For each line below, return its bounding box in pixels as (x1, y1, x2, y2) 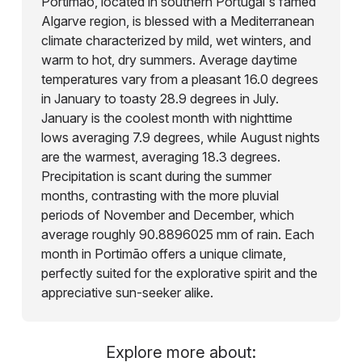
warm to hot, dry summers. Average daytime (40, 51, 297, 68)
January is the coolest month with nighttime (40, 109, 293, 126)
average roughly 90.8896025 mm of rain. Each (40, 225, 314, 242)
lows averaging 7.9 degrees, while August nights (40, 128, 320, 145)
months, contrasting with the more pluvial (40, 187, 279, 204)
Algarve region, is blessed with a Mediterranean (40, 12, 314, 29)
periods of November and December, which (40, 206, 294, 223)
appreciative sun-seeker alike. (40, 284, 213, 301)
